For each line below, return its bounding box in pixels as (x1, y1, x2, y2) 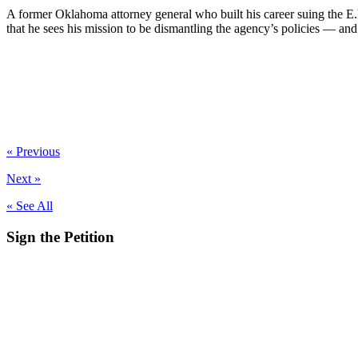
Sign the (6, 228, 64, 245)
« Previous (6, 144, 60, 158)
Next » (6, 171, 41, 185)
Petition (64, 228, 114, 245)
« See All (6, 198, 53, 213)
